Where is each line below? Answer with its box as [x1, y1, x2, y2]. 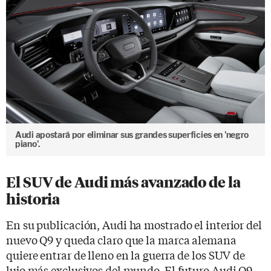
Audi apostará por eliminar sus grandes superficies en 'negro [15, 129, 249, 140]
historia [6, 190, 60, 208]
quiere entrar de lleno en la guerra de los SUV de [6, 246, 246, 263]
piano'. [15, 139, 41, 149]
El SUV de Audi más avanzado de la [6, 173, 241, 191]
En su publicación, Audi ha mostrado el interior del [6, 216, 262, 232]
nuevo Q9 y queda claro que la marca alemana [6, 231, 237, 247]
